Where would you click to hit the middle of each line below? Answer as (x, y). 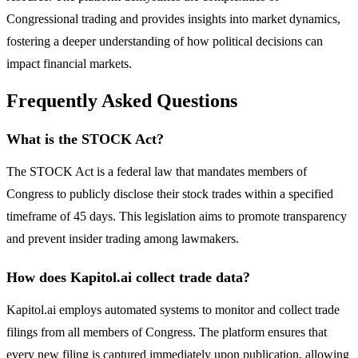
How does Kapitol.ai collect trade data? (128, 278)
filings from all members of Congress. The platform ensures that (167, 332)
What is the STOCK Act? (85, 139)
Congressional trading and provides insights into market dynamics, (173, 18)
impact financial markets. (69, 63)
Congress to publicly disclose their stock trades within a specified (170, 194)
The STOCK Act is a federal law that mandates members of (157, 172)
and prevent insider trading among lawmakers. (123, 239)
